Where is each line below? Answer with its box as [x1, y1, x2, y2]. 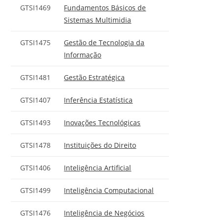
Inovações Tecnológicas [64, 117, 141, 127]
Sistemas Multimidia [64, 15, 132, 25]
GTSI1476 [20, 208, 51, 218]
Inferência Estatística [64, 95, 133, 105]
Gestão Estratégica [64, 72, 125, 82]
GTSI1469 [20, 2, 51, 12]
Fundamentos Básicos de [64, 2, 146, 12]
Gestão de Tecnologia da [64, 37, 145, 47]
